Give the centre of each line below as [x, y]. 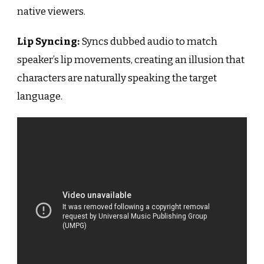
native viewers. [51, 11]
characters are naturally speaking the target [117, 78]
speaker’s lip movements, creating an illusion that [131, 60]
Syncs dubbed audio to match [148, 41]
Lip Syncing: [48, 41]
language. [40, 96]
